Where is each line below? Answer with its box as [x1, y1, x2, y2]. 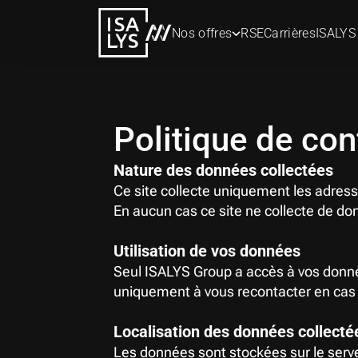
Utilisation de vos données [113, 241, 300, 261]
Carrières [264, 25, 316, 41]
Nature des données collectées [113, 161, 333, 180]
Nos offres [172, 25, 233, 41]
